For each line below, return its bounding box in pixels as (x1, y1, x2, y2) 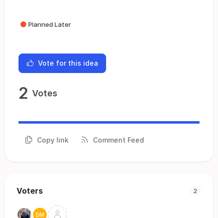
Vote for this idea (38, 59, 98, 67)
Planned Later (28, 20, 71, 28)
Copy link (37, 135, 69, 144)
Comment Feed (93, 135, 144, 144)
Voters (17, 186, 43, 196)
